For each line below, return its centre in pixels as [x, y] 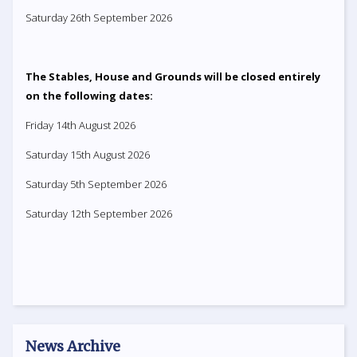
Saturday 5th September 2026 [96, 184]
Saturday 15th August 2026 [88, 154]
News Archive [73, 346]
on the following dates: [89, 95]
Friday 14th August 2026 [80, 125]
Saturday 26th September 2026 [99, 17]
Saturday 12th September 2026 [99, 213]
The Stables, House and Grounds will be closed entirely [173, 76]
